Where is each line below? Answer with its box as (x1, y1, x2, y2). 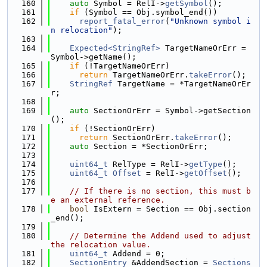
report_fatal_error (79, 17, 165, 26)
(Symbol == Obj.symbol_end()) (79, 8, 218, 17)
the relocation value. (51, 240, 151, 249)
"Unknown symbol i (170, 17, 251, 26)
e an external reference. (51, 195, 165, 204)
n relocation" (51, 26, 113, 35)
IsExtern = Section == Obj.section (89, 204, 251, 213)
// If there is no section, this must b (70, 187, 251, 195)
